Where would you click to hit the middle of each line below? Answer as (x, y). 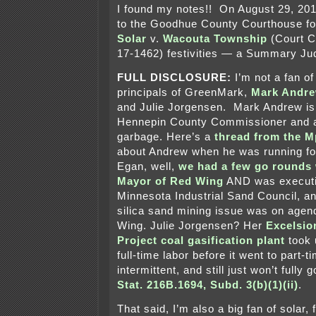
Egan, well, (148, 167)
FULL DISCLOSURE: (174, 78)
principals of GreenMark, (184, 93)
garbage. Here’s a (166, 137)
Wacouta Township (215, 39)
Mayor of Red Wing (170, 182)
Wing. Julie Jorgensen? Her (192, 226)
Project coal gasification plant (201, 241)
